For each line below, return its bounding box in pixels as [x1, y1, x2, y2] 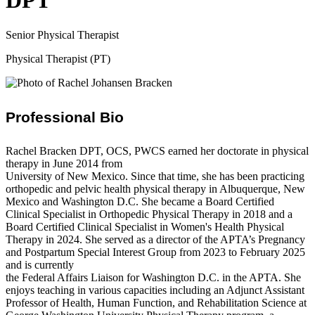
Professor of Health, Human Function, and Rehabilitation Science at [6, 297, 307, 309]
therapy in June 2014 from [6, 157, 122, 170]
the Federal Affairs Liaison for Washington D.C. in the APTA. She [6, 271, 301, 284]
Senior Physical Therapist [6, 28, 119, 41]
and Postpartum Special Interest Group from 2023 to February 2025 [6, 246, 305, 259]
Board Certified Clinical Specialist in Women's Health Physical [6, 221, 284, 233]
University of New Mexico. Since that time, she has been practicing [6, 170, 304, 183]
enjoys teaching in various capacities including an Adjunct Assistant [6, 284, 304, 297]
